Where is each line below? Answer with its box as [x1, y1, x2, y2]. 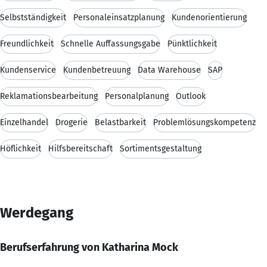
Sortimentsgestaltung [120, 143, 201, 154]
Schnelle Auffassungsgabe [61, 38, 160, 49]
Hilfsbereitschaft [48, 143, 113, 154]
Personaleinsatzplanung [73, 12, 164, 23]
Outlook [176, 91, 206, 101]
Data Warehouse [138, 64, 201, 75]
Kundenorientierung [172, 12, 247, 23]
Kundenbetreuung [63, 64, 131, 75]
